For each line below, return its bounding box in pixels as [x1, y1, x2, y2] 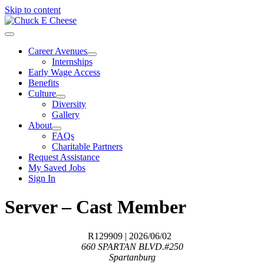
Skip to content [5, 5, 61, 15]
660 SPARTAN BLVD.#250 [81, 241, 183, 252]
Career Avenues [28, 46, 87, 56]
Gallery [52, 110, 80, 120]
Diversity [52, 99, 86, 109]
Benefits [28, 78, 59, 88]
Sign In [28, 173, 55, 183]
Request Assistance [28, 152, 100, 162]
